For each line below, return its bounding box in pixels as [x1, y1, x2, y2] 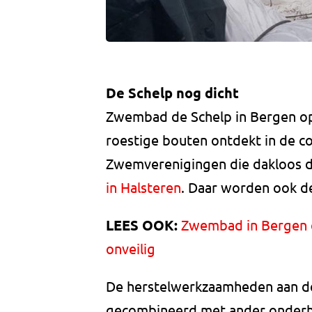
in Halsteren [106, 178, 181, 196]
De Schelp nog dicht [106, 84, 239, 102]
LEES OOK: [106, 216, 178, 235]
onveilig [106, 240, 155, 258]
